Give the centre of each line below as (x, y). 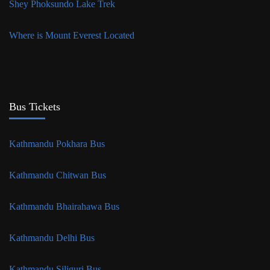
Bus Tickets (35, 106)
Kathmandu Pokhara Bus (58, 143)
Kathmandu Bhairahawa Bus (65, 206)
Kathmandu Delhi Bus (53, 237)
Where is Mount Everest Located (72, 35)
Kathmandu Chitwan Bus (59, 175)
